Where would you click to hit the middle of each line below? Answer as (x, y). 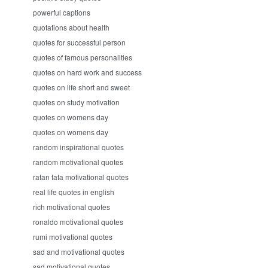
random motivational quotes (78, 162)
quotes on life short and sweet (81, 87)
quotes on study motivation (76, 102)
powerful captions (62, 12)
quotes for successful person (79, 42)
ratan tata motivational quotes (81, 177)
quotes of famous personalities (83, 57)
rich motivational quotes (71, 207)
